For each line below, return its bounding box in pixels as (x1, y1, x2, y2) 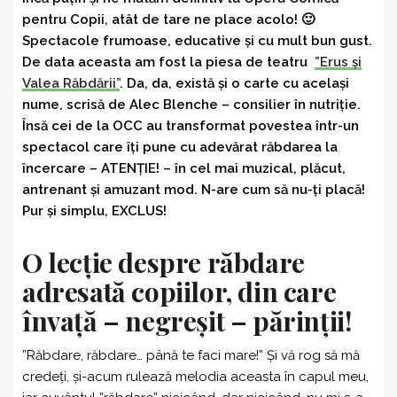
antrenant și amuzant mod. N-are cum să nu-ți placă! (22, 181, 365, 198)
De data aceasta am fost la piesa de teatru (22, 53, 315, 70)
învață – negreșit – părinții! (22, 302, 352, 339)
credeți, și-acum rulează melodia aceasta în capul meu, (22, 368, 369, 385)
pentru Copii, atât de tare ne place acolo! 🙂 (22, 11, 315, 27)
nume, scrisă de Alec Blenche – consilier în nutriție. (22, 96, 364, 113)
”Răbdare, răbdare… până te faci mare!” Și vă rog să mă (22, 346, 360, 363)
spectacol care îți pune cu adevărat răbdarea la (22, 138, 338, 155)
